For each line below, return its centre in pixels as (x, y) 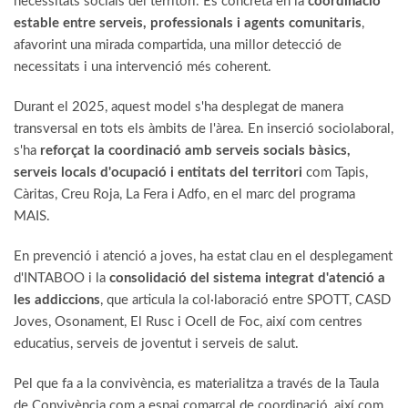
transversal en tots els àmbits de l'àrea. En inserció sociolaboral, (204, 129)
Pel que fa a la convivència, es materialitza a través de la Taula (196, 384)
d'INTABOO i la (61, 279)
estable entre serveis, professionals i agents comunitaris (188, 24)
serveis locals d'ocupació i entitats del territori (158, 173)
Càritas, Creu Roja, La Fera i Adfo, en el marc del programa (184, 195)
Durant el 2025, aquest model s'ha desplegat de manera (178, 107)
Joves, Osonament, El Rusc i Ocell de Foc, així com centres (188, 322)
